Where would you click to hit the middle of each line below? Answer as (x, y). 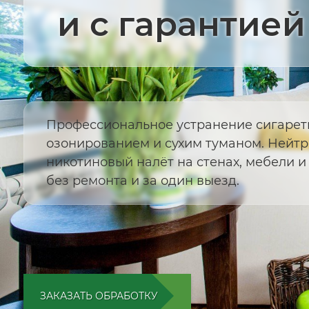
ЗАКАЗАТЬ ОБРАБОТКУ (99, 296)
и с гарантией (181, 24)
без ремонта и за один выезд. (142, 180)
